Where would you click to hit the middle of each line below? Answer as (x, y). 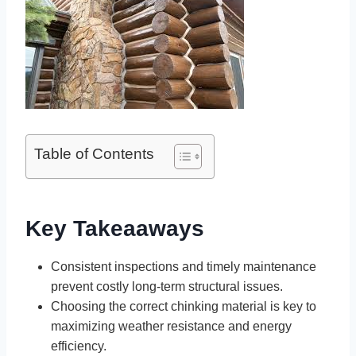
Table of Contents (94, 153)
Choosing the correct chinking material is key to (184, 306)
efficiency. (79, 346)
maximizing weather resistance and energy (171, 326)
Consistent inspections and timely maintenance (184, 266)
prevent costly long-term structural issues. (167, 286)
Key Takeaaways (115, 228)
